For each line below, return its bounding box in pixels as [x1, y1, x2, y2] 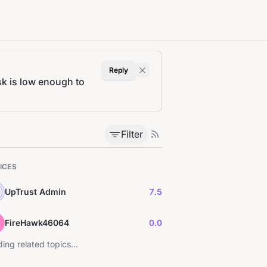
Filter [121, 128, 143, 140]
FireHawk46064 [5, 218, 69, 228]
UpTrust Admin [5, 187, 66, 197]
